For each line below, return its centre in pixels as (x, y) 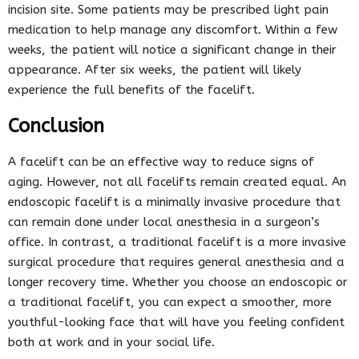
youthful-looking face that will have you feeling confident (176, 322)
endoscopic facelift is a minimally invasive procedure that (174, 202)
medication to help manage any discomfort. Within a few (173, 29)
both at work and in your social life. (111, 342)
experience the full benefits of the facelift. (131, 89)
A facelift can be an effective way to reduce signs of (161, 161)
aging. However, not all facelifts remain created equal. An (177, 182)
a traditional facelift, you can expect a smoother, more (170, 302)
